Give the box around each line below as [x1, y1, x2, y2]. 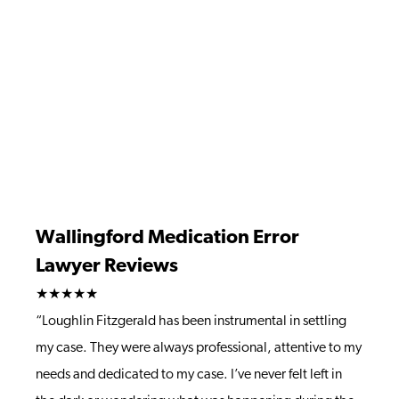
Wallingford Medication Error [36, 228, 299, 248]
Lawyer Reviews [36, 256, 178, 277]
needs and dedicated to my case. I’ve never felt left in [36, 368, 342, 382]
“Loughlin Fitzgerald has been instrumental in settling [36, 314, 346, 329]
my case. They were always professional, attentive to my [36, 341, 362, 355]
